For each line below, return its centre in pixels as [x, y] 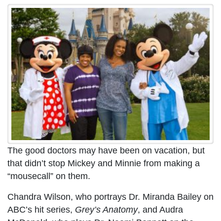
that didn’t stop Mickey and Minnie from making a [104, 164]
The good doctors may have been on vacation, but [106, 151]
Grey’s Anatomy [106, 210]
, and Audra [160, 210]
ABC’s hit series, [41, 210]
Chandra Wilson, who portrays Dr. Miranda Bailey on [110, 197]
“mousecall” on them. [49, 176]
